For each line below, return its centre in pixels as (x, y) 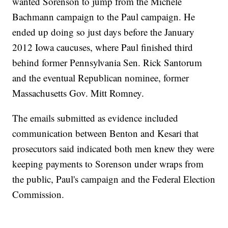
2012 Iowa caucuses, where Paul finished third (103, 47)
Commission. (38, 194)
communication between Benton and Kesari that (106, 133)
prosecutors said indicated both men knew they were (113, 149)
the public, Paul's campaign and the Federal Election (114, 179)
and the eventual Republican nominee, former (101, 78)
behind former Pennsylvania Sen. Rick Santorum (107, 63)
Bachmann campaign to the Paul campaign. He (104, 17)
